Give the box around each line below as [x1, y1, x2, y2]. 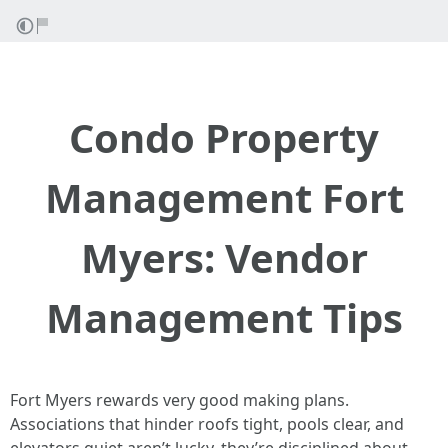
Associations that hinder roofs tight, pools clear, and [10, 413, 404, 435]
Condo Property [69, 110, 379, 165]
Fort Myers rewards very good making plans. [10, 389, 349, 411]
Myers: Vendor [80, 230, 368, 285]
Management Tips [45, 290, 403, 345]
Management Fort [44, 170, 404, 225]
